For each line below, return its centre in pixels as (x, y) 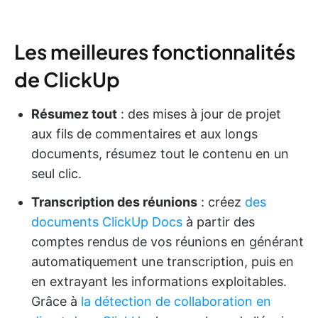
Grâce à (56, 302)
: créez (221, 202)
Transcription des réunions (114, 202)
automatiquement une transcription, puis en (163, 262)
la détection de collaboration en (176, 302)
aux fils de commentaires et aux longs (144, 134)
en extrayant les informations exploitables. (159, 282)
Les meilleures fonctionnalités (155, 52)
